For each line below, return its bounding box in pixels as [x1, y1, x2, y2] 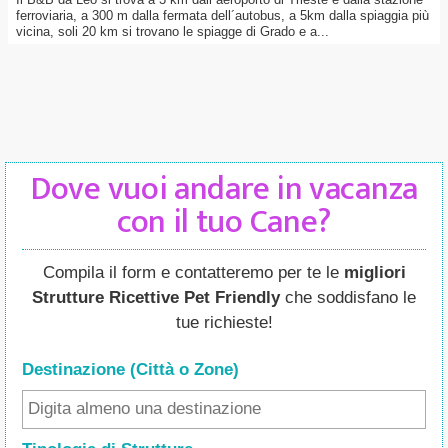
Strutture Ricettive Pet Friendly [32, 288, 280, 307]
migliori [343, 263, 406, 282]
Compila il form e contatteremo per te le [42, 263, 344, 282]
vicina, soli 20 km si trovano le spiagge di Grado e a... [16, 24, 329, 39]
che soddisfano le [280, 288, 416, 307]
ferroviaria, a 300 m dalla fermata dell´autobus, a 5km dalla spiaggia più [16, 8, 429, 23]
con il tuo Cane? [116, 195, 332, 250]
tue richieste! [175, 313, 273, 332]
